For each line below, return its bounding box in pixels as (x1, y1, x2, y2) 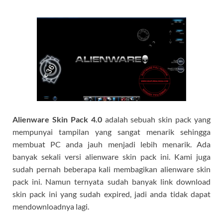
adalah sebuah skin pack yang (102, 114, 211, 124)
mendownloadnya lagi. (12, 201, 89, 211)
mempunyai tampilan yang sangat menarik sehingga (12, 126, 211, 136)
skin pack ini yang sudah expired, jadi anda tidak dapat (12, 189, 211, 199)
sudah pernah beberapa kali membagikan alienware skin (12, 164, 211, 174)
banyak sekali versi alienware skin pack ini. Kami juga (12, 151, 211, 161)
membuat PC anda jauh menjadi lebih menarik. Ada (12, 139, 211, 149)
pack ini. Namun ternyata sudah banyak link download (12, 176, 211, 186)
